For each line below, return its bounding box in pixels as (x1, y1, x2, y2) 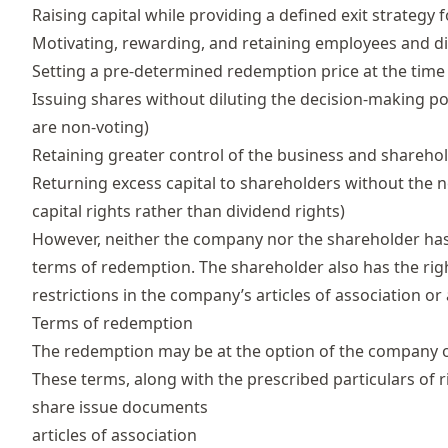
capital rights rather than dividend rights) (32, 199, 345, 222)
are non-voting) (32, 115, 149, 138)
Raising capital (32, 3, 141, 26)
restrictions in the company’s (32, 283, 256, 306)
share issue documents (32, 395, 208, 418)
